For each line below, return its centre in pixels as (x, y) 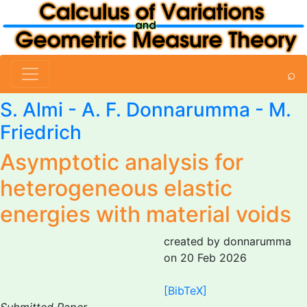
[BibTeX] (185, 291)
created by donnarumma (228, 241)
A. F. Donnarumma (166, 110)
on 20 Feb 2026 (205, 258)
